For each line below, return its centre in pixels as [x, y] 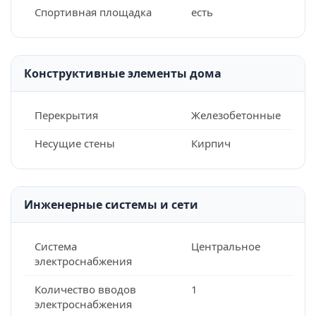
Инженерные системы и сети [111, 205]
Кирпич [211, 143]
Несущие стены [75, 143]
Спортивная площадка [93, 12]
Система [56, 246]
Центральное [225, 246]
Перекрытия [66, 115]
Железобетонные [236, 115]
